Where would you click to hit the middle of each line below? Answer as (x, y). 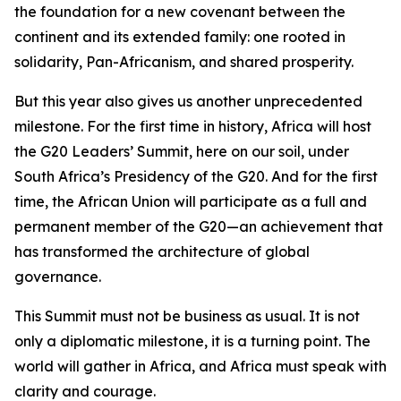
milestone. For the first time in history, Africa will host (193, 126)
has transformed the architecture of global (162, 252)
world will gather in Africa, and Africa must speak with (200, 366)
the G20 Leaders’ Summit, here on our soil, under (182, 151)
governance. (58, 277)
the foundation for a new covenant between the (180, 12)
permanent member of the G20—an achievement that (199, 226)
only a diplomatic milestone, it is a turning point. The (192, 341)
